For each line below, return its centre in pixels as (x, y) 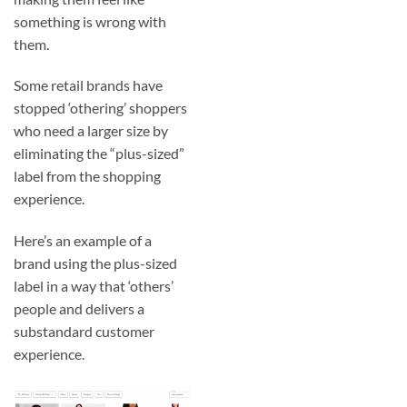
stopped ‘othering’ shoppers (100, 108)
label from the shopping (87, 176)
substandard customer (84, 332)
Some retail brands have (88, 85)
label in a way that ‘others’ (94, 286)
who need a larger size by (91, 131)
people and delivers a (79, 309)
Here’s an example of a (83, 241)
